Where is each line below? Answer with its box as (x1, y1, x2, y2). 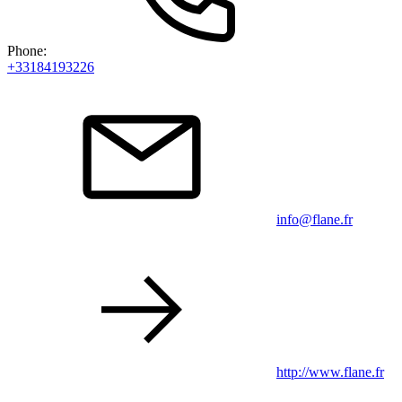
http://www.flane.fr (276, 364, 384, 380)
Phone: (7, 43, 50, 59)
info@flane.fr (276, 212, 353, 228)
